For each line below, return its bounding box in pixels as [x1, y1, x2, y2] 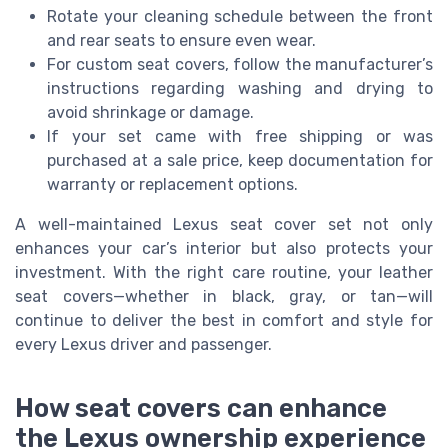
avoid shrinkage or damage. [47, 103, 254, 123]
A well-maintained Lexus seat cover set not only [15, 215, 433, 235]
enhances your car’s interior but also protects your [15, 239, 433, 259]
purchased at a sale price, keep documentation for [47, 151, 433, 171]
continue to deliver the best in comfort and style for [15, 311, 433, 331]
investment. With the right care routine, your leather [15, 263, 433, 283]
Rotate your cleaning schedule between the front [47, 7, 433, 27]
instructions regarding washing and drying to [47, 79, 433, 99]
